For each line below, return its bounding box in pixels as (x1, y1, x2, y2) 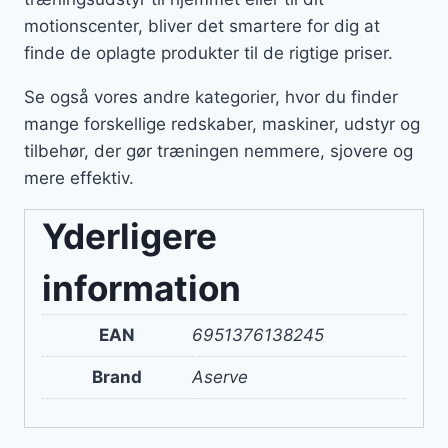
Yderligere (42, 215, 217, 258)
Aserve (192, 367, 248, 388)
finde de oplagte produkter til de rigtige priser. (24, 43, 398, 64)
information (42, 267, 241, 310)
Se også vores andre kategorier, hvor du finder (24, 87, 398, 108)
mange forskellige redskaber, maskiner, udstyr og (24, 114, 420, 135)
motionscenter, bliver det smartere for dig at (24, 16, 380, 37)
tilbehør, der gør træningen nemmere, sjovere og (24, 141, 413, 162)
